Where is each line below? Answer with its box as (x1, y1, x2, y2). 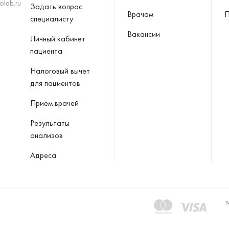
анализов (30, 130, 63, 141)
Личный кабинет (30, 33, 85, 44)
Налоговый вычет (30, 65, 90, 76)
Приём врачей (30, 98, 79, 108)
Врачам (127, 9, 153, 19)
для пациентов (30, 78, 80, 88)
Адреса (30, 150, 56, 161)
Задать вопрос (30, 1, 82, 12)
